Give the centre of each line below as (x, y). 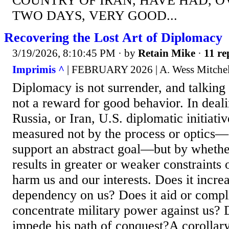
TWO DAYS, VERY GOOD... (95, 16)
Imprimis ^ (38, 69)
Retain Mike (167, 53)
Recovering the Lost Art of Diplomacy (113, 38)
